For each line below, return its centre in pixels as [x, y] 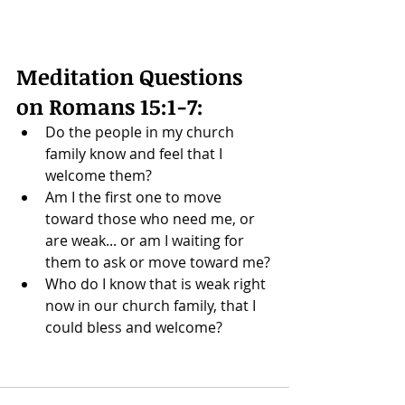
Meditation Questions [132, 76]
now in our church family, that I [152, 305]
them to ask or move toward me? [158, 262]
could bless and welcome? [134, 327]
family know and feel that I [136, 153]
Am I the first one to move [135, 197]
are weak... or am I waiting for [146, 240]
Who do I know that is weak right [157, 283]
